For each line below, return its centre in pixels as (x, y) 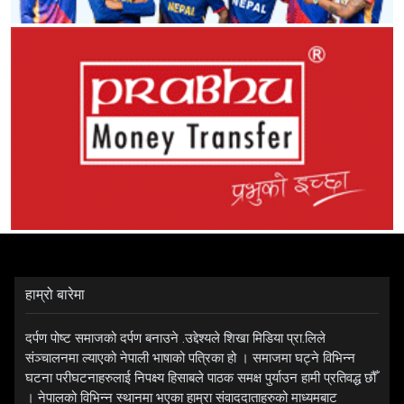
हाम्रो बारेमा (55, 295)
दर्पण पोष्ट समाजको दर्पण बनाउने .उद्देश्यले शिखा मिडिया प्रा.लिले (175, 339)
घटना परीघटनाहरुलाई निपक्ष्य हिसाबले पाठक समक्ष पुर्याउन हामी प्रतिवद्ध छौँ (201, 378)
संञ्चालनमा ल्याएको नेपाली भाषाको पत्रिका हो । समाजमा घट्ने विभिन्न (190, 358)
